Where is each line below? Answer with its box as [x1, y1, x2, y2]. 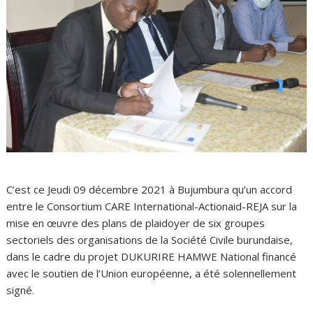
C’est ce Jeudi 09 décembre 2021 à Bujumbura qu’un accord [6, 182, 293, 196]
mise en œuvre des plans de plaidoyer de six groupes [6, 216, 265, 230]
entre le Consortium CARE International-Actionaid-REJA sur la [6, 199, 298, 213]
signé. [6, 283, 35, 297]
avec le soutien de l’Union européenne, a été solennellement [6, 266, 297, 280]
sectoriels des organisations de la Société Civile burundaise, [6, 233, 293, 247]
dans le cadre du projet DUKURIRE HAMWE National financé [6, 249, 297, 263]
